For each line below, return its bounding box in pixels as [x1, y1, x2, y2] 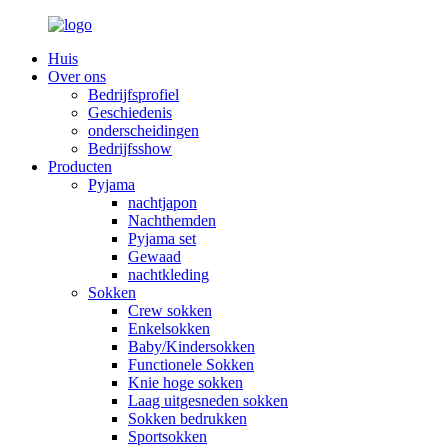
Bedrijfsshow [88, 140, 172, 157]
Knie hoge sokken [128, 374, 243, 391]
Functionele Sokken [128, 356, 254, 373]
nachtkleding [128, 266, 209, 283]
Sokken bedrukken [128, 410, 247, 427]
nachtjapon [128, 194, 197, 211]
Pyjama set [128, 230, 196, 247]
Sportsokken [128, 428, 207, 445]
